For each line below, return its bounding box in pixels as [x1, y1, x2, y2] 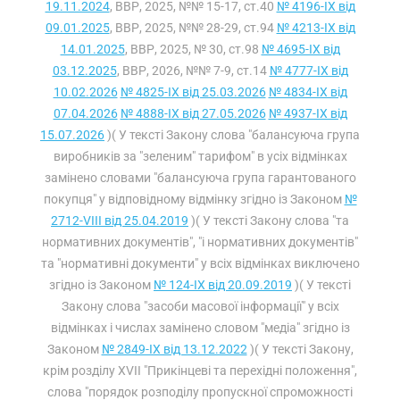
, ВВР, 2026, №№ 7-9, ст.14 [116, 63, 270, 78]
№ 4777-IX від [269, 63, 348, 78]
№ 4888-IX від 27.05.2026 [120, 106, 266, 121]
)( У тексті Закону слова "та [188, 213, 349, 228]
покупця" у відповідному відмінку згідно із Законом [43, 192, 345, 206]
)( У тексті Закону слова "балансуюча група [104, 128, 360, 142]
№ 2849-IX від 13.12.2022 [101, 342, 247, 356]
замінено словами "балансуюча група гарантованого [44, 171, 356, 185]
